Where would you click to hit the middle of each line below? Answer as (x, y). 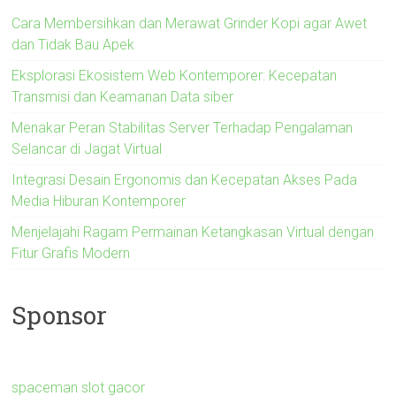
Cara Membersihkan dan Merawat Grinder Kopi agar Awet (190, 23)
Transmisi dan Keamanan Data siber (123, 96)
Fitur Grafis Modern (71, 253)
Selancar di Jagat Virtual (87, 148)
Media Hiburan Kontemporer (99, 201)
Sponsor (60, 315)
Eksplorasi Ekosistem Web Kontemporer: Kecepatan (175, 75)
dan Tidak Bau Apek (73, 44)
